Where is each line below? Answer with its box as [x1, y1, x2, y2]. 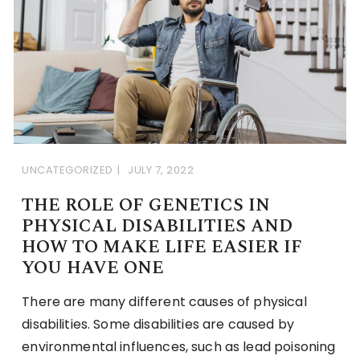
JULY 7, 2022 [128, 162, 194, 178]
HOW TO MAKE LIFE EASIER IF [22, 233, 303, 260]
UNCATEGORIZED [22, 162, 113, 178]
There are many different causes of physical [22, 292, 307, 311]
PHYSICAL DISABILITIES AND [22, 212, 293, 239]
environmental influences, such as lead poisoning [22, 337, 336, 356]
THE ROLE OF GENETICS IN [22, 191, 271, 219]
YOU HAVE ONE [22, 254, 165, 281]
